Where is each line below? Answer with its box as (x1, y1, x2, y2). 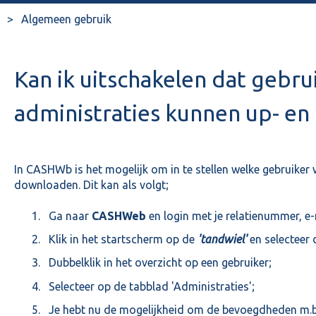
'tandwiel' (194, 233, 247, 246)
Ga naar (48, 209, 92, 223)
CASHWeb (91, 209, 146, 223)
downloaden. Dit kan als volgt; (13, 178, 169, 191)
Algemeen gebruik (20, 12, 111, 25)
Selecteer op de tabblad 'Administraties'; (48, 279, 257, 293)
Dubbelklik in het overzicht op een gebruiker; (48, 256, 272, 269)
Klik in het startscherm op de (48, 233, 195, 246)
